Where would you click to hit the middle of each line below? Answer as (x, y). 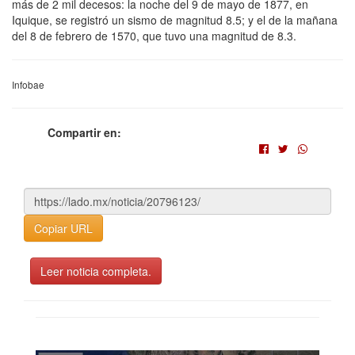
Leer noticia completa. (96, 271)
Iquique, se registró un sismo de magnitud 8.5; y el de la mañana (175, 19)
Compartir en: (84, 132)
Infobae (28, 84)
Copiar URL (63, 228)
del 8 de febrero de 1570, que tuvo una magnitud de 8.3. (154, 35)
